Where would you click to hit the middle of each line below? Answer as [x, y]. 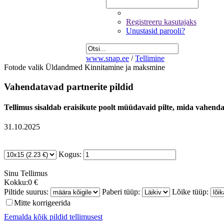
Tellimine [150, 58]
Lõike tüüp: [190, 192]
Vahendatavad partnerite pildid [69, 86]
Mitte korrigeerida [42, 203]
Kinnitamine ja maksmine [125, 67]
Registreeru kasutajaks [161, 22]
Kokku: [16, 182]
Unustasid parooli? [155, 31]
